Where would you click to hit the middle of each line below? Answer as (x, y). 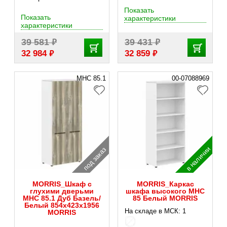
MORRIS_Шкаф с (62, 184)
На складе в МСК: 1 (155, 211)
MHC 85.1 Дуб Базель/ (62, 198)
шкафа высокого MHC (165, 191)
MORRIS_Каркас (165, 184)
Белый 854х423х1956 (62, 205)
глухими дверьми (62, 191)
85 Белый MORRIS (165, 198)
